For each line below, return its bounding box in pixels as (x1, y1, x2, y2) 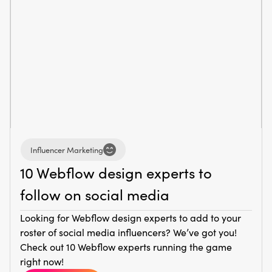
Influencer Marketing (30, 144, 103, 155)
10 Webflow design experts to (20, 163, 212, 183)
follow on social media (20, 185, 169, 205)
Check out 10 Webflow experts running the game (20, 240, 232, 254)
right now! (20, 255, 64, 268)
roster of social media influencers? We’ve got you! (20, 226, 237, 239)
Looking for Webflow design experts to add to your (20, 211, 241, 225)
